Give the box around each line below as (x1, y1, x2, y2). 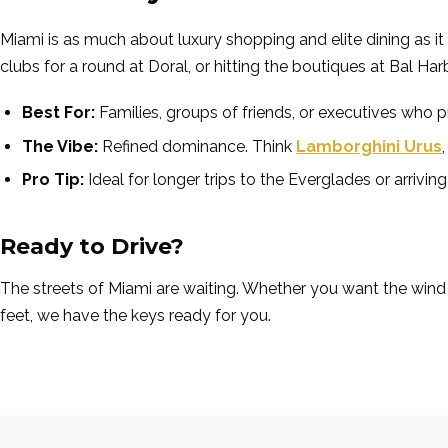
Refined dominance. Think (98, 136, 297, 156)
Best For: (22, 103, 96, 123)
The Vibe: (22, 136, 99, 156)
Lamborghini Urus (296, 136, 443, 156)
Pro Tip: (22, 170, 85, 190)
